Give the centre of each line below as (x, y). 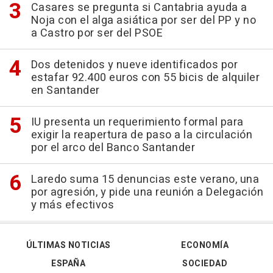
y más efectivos (72, 205)
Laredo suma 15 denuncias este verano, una (145, 179)
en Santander (65, 90)
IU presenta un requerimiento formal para (137, 122)
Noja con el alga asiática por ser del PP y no (143, 20)
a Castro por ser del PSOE (97, 33)
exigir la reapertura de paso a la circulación (141, 135)
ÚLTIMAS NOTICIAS (68, 245)
